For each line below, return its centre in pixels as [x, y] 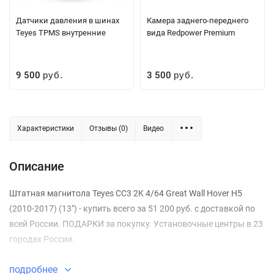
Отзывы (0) [109, 128]
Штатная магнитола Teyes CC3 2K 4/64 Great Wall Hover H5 [126, 193]
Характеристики [46, 128]
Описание [37, 166]
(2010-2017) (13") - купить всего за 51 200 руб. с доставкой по [132, 208]
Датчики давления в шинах [68, 20]
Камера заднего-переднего [198, 20]
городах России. [42, 239]
